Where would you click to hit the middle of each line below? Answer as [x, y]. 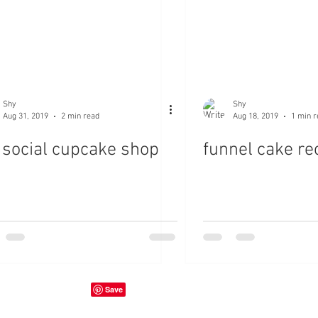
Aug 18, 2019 [256, 116]
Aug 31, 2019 [26, 116]
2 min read [80, 116]
